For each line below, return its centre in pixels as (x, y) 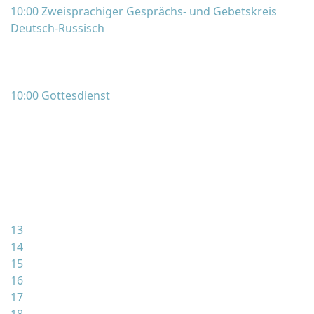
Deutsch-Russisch (57, 28)
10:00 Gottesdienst (60, 95)
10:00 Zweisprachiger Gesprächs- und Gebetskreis (144, 11)
